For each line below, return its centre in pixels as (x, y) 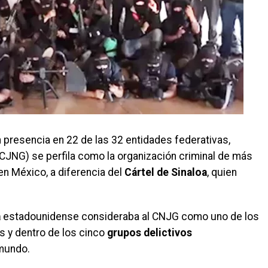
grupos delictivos (150, 233)
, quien (222, 172)
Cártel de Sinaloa (166, 172)
